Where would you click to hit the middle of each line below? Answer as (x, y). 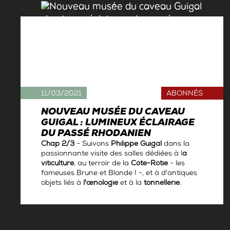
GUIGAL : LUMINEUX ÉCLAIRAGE (118, 124)
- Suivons (93, 145)
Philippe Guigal (137, 145)
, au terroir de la (102, 164)
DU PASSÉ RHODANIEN (96, 135)
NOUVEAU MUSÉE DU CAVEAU (113, 113)
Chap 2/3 (58, 145)
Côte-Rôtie (149, 164)
